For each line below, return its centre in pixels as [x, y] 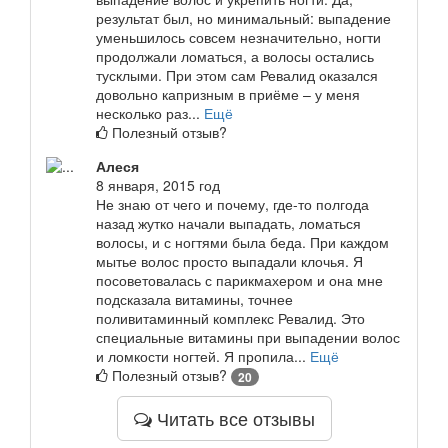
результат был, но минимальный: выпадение [243, 18]
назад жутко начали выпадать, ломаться [228, 223]
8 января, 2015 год [158, 185]
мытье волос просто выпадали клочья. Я [229, 261]
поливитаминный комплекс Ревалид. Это [230, 318]
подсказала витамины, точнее [194, 299]
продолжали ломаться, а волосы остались [235, 56]
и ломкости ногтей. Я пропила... [203, 356]
